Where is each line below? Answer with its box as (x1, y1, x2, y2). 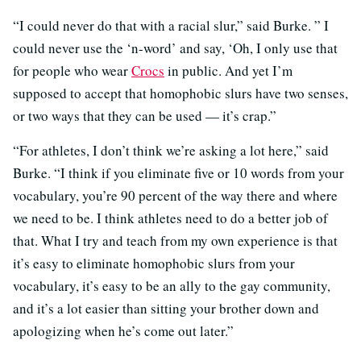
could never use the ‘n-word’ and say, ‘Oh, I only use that (13, 39, 338, 57)
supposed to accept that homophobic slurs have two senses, (13, 84, 348, 102)
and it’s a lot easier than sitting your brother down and (13, 299, 319, 317)
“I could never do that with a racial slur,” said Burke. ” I (13, 16, 329, 35)
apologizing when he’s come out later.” (13, 322, 234, 340)
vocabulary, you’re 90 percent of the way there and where (13, 186, 338, 205)
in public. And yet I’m (164, 61, 293, 80)
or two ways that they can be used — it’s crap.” (13, 106, 276, 125)
